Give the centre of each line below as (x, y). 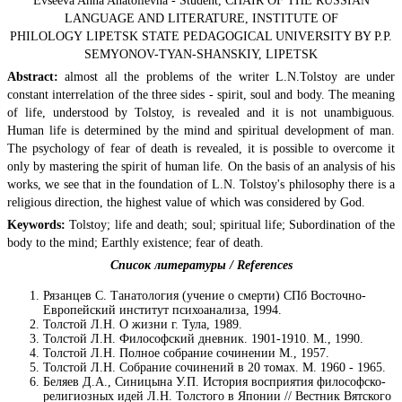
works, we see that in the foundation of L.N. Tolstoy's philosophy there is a (201, 184)
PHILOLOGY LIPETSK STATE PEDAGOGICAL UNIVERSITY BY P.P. (201, 36)
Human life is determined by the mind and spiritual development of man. (201, 130)
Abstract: (33, 76)
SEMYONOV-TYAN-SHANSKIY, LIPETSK (201, 54)
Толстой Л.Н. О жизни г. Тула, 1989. (143, 324)
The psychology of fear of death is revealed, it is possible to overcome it (201, 148)
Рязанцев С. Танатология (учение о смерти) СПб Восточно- (205, 295)
